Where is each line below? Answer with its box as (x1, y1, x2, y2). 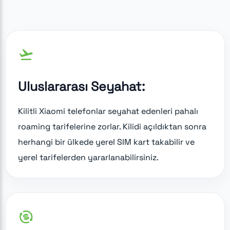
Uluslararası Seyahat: (18, 78, 145, 94)
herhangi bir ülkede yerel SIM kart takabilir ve (18, 136, 195, 147)
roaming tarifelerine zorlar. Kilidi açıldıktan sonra (18, 121, 206, 132)
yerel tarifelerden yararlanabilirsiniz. (18, 151, 159, 163)
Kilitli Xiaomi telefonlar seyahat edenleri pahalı (18, 105, 198, 117)
